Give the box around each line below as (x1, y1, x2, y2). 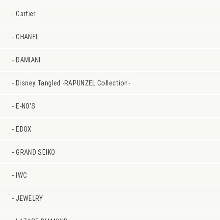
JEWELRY (16, 193, 43, 203)
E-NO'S (16, 101, 36, 110)
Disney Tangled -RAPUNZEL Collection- (16, 78, 130, 87)
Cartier (16, 9, 36, 18)
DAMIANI (16, 55, 41, 64)
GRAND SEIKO (16, 147, 55, 157)
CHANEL (16, 32, 39, 41)
